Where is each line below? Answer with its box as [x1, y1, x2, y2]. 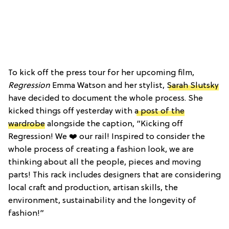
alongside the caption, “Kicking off [45, 119, 183, 129]
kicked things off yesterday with [8, 106, 134, 116]
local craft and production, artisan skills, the [8, 183, 178, 193]
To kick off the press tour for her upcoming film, [8, 68, 194, 78]
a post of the [134, 106, 185, 116]
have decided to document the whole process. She [8, 94, 203, 103]
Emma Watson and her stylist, [50, 81, 167, 90]
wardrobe [8, 119, 45, 129]
